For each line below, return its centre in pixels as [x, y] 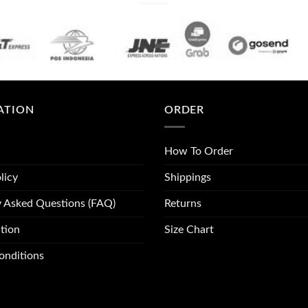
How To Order [199, 152]
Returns [183, 204]
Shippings [188, 178]
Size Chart [189, 230]
